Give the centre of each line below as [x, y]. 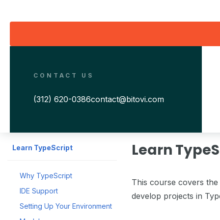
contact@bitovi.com [127, 99]
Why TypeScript [46, 176]
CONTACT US [64, 75]
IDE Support [39, 191]
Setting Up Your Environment [66, 206]
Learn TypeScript [42, 148]
